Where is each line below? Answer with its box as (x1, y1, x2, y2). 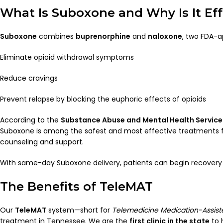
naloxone (148, 31, 182, 41)
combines (37, 31, 76, 41)
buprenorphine (76, 31, 130, 41)
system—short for (46, 205, 112, 215)
